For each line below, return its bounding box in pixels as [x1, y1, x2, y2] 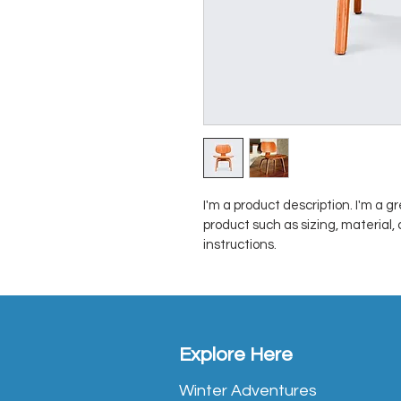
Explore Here [179, 344, 293, 365]
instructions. [203, 237, 277, 252]
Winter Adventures [179, 381, 317, 399]
